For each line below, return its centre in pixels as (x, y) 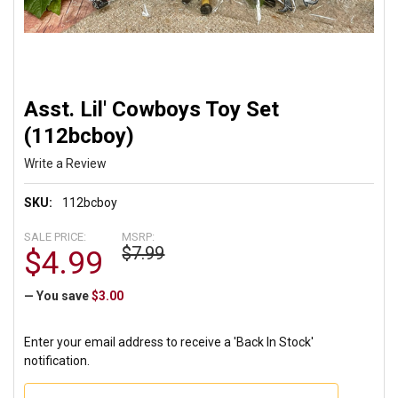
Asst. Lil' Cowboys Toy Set (152, 109)
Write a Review (66, 163)
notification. (57, 360)
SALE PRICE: (56, 236)
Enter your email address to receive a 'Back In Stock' (169, 342)
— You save (57, 295)
